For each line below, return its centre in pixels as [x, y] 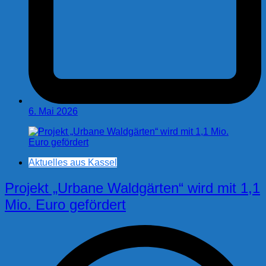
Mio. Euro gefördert [65, 204]
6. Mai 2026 [53, 112]
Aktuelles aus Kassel [73, 163]
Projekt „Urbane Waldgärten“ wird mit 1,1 [132, 188]
